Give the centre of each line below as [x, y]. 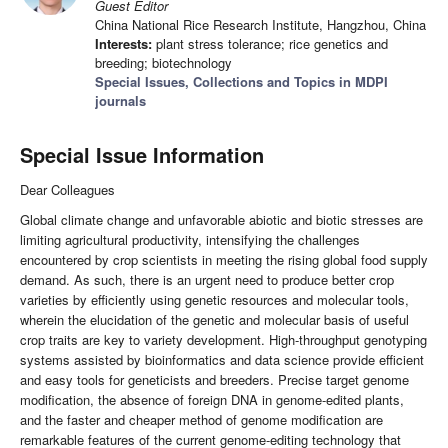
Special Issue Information [142, 155]
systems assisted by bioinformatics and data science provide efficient [222, 360]
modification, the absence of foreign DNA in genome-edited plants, [212, 400]
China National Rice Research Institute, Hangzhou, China [260, 25]
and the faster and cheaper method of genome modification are [201, 420]
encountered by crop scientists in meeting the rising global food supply [224, 260]
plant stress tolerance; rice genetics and [270, 44]
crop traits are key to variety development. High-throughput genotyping [223, 340]
